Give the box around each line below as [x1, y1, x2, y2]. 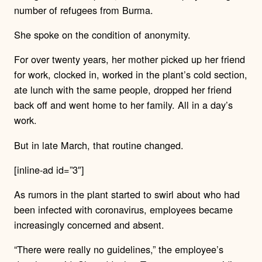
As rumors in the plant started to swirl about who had [14, 187, 240, 202]
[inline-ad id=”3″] [14, 162, 84, 177]
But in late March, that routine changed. [14, 137, 184, 152]
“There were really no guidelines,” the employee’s [14, 242, 223, 257]
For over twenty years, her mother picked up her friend [14, 52, 245, 67]
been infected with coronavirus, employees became [14, 202, 233, 217]
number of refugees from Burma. [14, 2, 153, 17]
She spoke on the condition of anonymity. [14, 27, 191, 42]
